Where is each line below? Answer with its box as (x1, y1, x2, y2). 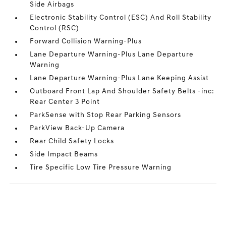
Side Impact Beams (30, 151, 98, 159)
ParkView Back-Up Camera (30, 125, 125, 133)
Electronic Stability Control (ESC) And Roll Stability (30, 14, 212, 22)
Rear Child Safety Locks (30, 138, 115, 146)
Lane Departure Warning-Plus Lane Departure (30, 51, 194, 59)
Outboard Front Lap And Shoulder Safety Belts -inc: (30, 88, 215, 96)
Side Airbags (30, 1, 75, 9)
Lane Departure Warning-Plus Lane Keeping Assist (30, 75, 209, 83)
